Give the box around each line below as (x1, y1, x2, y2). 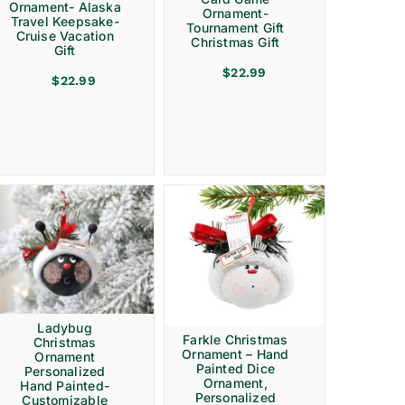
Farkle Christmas (183, 332, 288, 348)
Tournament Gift (186, 20, 285, 36)
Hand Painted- (20, 378, 110, 394)
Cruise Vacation (15, 27, 114, 43)
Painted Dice (195, 361, 276, 377)
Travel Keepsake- (10, 13, 119, 29)
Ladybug (37, 320, 92, 336)
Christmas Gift (191, 34, 280, 51)
